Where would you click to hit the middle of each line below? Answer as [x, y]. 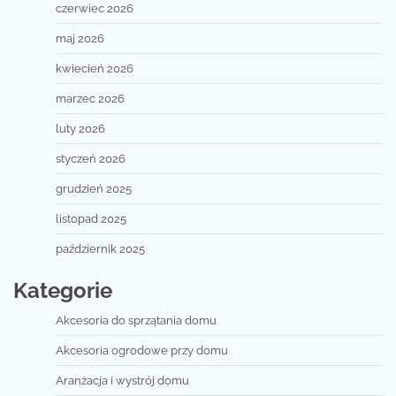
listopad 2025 [91, 218]
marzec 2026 [90, 98]
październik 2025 [100, 248]
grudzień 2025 [94, 188]
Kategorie [63, 290]
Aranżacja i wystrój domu [122, 380]
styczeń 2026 [91, 158]
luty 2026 [80, 128]
